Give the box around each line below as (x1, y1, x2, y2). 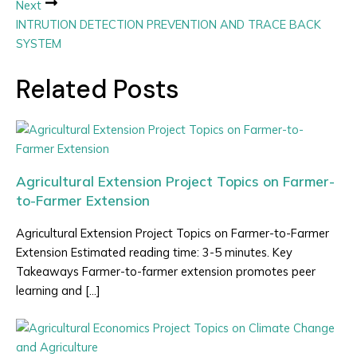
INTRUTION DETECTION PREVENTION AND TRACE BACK (16, 17, 321, 33)
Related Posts (16, 72, 179, 106)
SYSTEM (16, 36, 61, 52)
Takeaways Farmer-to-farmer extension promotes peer (16, 263, 316, 279)
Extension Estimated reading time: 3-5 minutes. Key (16, 244, 292, 260)
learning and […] (16, 282, 100, 298)
